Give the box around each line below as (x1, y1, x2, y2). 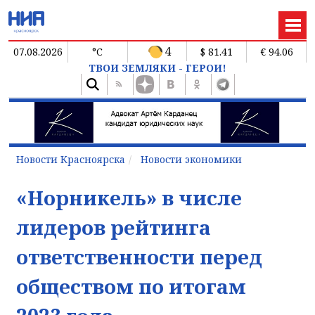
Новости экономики (141, 152, 242, 166)
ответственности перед (16, 243, 262, 270)
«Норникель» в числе (16, 184, 242, 211)
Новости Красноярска (16, 152, 125, 166)
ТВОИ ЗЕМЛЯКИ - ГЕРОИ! (89, 60, 226, 75)
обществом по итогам (16, 272, 246, 300)
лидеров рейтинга (16, 213, 211, 240)
